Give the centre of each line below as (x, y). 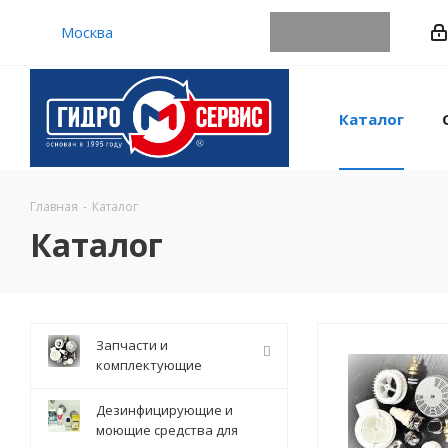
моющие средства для (167, 430)
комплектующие (149, 365)
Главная (54, 206)
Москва (86, 32)
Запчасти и (132, 345)
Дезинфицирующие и (164, 410)
